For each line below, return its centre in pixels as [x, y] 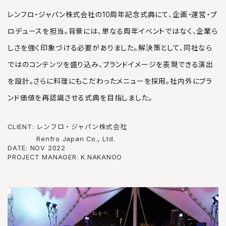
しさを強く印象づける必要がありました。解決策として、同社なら [110, 48]
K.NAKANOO [100, 157]
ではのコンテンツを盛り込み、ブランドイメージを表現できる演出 [111, 64]
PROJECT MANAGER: [43, 157]
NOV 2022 [48, 148]
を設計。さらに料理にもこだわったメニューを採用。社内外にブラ [110, 81]
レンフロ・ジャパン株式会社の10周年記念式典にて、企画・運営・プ [112, 14]
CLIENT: [22, 127]
